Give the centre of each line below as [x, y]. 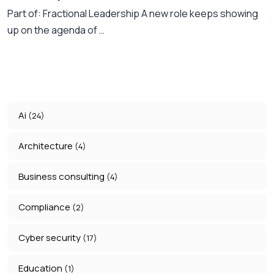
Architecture [46, 146]
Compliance [45, 207]
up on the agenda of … [56, 30]
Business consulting [62, 177]
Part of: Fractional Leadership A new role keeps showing [133, 14]
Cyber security [50, 238]
